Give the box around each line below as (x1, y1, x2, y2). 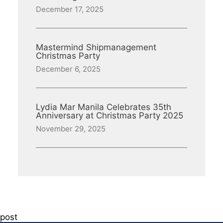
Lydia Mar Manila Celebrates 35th (36, 102, 171, 112)
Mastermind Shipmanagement (36, 42, 156, 52)
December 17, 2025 (36, 4, 104, 14)
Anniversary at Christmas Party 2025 (36, 111, 183, 120)
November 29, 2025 (36, 124, 106, 133)
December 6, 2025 (36, 64, 101, 74)
